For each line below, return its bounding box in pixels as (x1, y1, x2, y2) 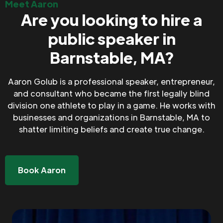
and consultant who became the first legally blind (13, 88, 210, 99)
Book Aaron (18, 165, 66, 176)
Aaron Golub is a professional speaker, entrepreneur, (8, 76, 215, 87)
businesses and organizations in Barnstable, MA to (13, 112, 210, 123)
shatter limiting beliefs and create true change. (18, 124, 205, 135)
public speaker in (47, 28, 176, 49)
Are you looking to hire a (21, 9, 202, 30)
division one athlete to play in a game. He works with (7, 100, 216, 111)
